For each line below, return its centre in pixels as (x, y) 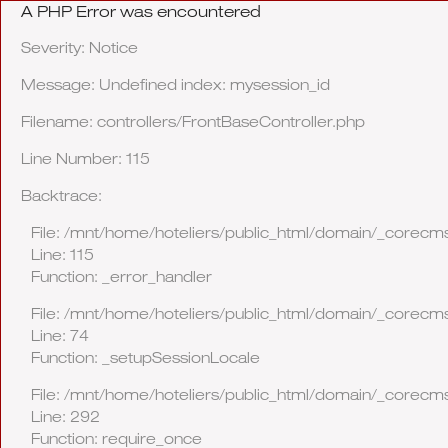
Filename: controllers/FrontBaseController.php (193, 121)
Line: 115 (62, 254)
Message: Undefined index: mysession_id (175, 84)
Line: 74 (60, 335)
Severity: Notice (79, 47)
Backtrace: (61, 195)
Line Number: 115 (85, 158)
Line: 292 (65, 416)
